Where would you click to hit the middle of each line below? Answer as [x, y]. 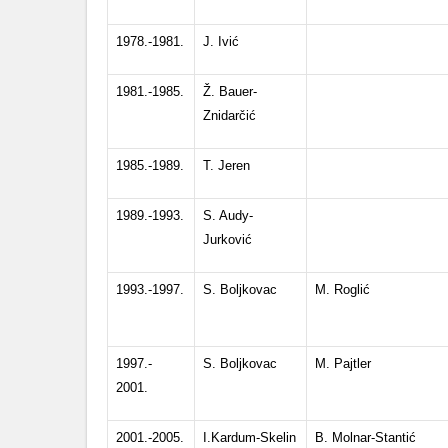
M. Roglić [342, 289]
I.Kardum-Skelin [249, 437]
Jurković [227, 239]
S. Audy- [228, 215]
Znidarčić [229, 115]
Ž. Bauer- [230, 91]
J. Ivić [221, 41]
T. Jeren [226, 165]
